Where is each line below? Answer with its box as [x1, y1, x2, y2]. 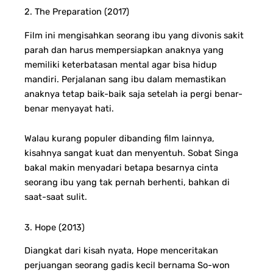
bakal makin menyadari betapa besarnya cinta [24, 162, 218, 174]
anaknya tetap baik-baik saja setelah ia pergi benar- [24, 88, 243, 99]
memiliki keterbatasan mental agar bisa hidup [24, 58, 217, 70]
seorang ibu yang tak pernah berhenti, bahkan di [24, 177, 230, 188]
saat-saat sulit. [24, 191, 87, 203]
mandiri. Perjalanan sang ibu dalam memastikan [24, 73, 226, 85]
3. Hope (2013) [24, 221, 85, 233]
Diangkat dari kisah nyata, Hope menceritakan [24, 245, 218, 257]
